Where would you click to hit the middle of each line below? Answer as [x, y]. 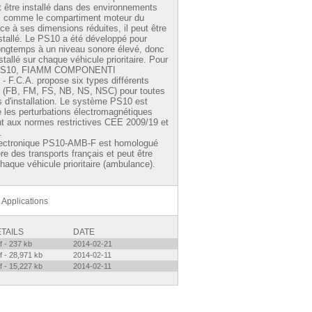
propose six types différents [92, 80]
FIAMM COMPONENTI [69, 70]
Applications [25, 201]
